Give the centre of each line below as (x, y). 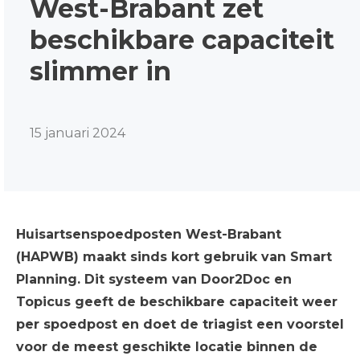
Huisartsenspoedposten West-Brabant (149, 234)
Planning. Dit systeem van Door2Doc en (154, 279)
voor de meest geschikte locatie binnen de (167, 347)
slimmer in (100, 71)
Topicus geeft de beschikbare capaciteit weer (177, 302)
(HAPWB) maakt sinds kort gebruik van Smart (174, 257)
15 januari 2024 (78, 133)
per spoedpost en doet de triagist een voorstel (180, 324)
